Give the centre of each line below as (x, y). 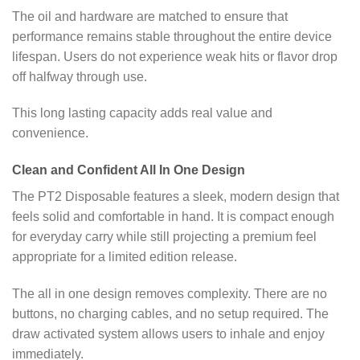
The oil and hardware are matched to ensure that (150, 16)
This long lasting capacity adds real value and (142, 113)
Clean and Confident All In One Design (129, 170)
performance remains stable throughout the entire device (172, 36)
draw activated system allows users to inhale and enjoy (168, 333)
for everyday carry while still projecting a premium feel (164, 237)
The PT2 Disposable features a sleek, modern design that (176, 197)
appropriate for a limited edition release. (125, 257)
